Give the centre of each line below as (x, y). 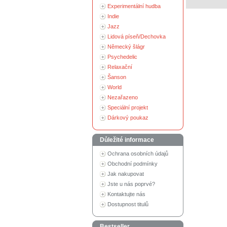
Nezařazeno (123, 97)
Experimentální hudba (134, 6)
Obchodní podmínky (133, 164)
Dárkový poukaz (128, 118)
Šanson (117, 77)
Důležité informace (127, 140)
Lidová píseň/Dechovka (137, 36)
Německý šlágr (126, 47)
